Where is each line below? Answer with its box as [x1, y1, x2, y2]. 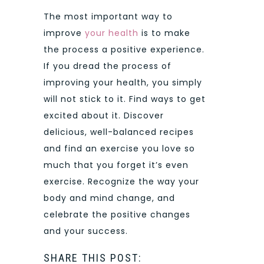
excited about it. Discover [44, 109, 164, 121]
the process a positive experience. [44, 43, 204, 55]
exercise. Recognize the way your [44, 175, 199, 187]
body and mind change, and [44, 192, 175, 204]
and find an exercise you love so [44, 142, 195, 154]
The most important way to [44, 10, 173, 22]
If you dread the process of [44, 60, 171, 72]
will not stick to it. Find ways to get [44, 93, 206, 105]
